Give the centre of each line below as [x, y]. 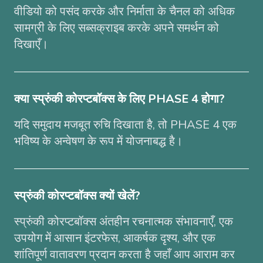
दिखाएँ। [31, 44]
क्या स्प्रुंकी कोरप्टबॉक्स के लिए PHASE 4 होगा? [119, 99]
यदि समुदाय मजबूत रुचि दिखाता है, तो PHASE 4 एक [125, 125]
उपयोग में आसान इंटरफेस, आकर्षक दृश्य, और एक [115, 238]
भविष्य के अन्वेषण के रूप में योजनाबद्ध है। [98, 141]
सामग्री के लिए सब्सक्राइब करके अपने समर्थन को [117, 28]
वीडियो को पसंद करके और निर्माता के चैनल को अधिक [124, 11]
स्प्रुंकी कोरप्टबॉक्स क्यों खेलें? [77, 196]
